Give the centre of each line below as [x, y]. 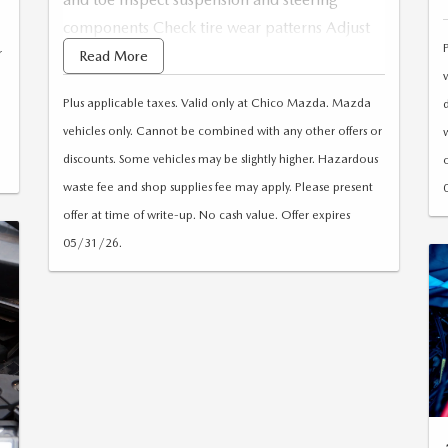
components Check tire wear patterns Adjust [216, 27]
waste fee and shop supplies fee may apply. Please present [218, 186]
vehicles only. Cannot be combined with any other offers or [222, 130]
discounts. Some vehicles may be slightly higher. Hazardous [220, 158]
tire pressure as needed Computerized [195, 55]
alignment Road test [132, 83]
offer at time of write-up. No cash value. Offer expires [206, 214]
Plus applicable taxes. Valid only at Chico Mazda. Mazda [217, 102]
